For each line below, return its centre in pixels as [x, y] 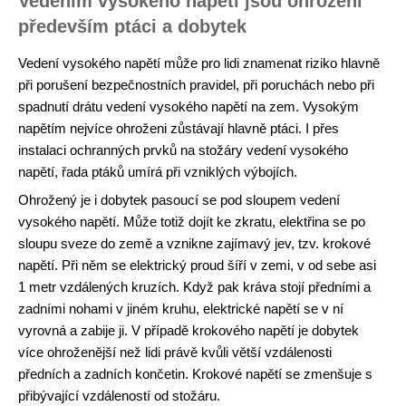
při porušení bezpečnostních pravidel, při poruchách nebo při [196, 84]
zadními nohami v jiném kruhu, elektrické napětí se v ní [181, 309]
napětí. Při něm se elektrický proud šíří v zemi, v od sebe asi [197, 265]
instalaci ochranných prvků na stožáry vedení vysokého [183, 150]
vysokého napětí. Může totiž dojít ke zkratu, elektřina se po [192, 222]
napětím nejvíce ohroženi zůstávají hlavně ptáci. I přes [179, 128]
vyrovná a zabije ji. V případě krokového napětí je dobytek [188, 330]
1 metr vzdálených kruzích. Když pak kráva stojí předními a [194, 287]
